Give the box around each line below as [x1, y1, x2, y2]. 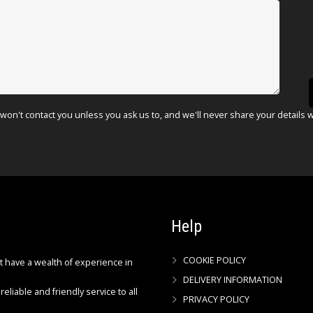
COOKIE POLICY [182, 254, 246, 267]
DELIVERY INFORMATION [182, 274, 282, 286]
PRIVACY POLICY [182, 293, 249, 306]
